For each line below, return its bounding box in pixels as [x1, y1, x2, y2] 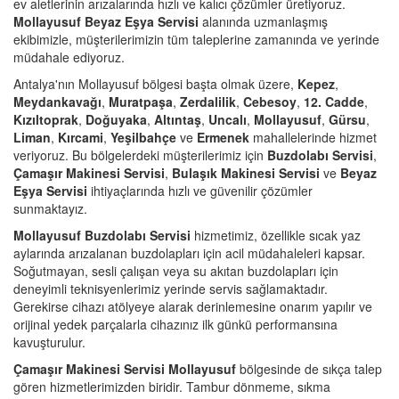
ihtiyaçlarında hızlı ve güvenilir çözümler [87, 181, 313, 199]
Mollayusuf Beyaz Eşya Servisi [13, 12, 199, 30]
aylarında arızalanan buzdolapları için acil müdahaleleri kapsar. [13, 243, 365, 262]
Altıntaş [154, 110, 201, 128]
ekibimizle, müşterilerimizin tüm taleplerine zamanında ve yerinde [13, 29, 379, 48]
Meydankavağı [13, 92, 102, 110]
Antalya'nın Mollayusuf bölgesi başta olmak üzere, [13, 74, 297, 93]
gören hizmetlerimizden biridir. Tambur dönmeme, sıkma [13, 377, 330, 395]
